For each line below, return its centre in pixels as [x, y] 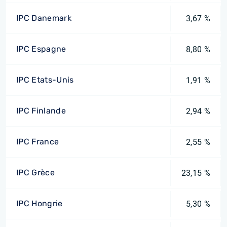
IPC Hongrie [40, 203]
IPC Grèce [35, 173]
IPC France [38, 142]
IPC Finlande [41, 111]
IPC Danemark [44, 18]
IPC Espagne [41, 49]
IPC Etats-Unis [45, 80]
